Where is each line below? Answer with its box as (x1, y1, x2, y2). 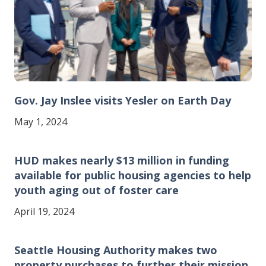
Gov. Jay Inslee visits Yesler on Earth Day (14, 93, 231, 107)
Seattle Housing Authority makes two (14, 242, 217, 257)
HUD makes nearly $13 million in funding (14, 153, 229, 167)
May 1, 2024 (14, 115, 67, 128)
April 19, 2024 (14, 204, 74, 218)
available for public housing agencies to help (14, 167, 251, 182)
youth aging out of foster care (14, 182, 179, 197)
